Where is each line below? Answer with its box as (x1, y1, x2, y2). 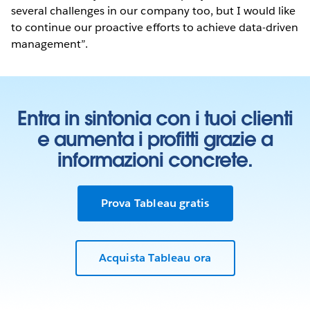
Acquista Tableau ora (98, 250, 212, 266)
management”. (11, 37, 89, 52)
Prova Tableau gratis (100, 195, 210, 210)
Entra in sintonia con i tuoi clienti (17, 105, 293, 131)
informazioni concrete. (57, 147, 253, 172)
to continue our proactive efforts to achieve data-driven (11, 20, 299, 35)
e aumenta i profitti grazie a (37, 126, 273, 152)
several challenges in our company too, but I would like (11, 3, 296, 19)
